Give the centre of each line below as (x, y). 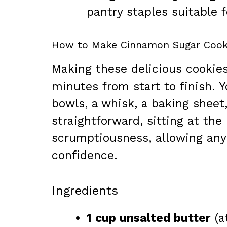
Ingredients (85, 191)
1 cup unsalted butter (149, 218)
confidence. (85, 155)
